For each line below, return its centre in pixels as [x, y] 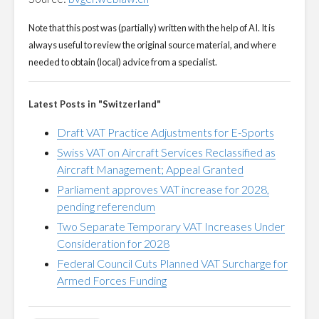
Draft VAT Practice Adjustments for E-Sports [166, 132]
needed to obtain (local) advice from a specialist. [123, 62]
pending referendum [106, 206]
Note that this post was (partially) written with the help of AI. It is [152, 28]
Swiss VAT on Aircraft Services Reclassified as [166, 152]
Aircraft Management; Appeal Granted [150, 169]
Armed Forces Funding [112, 280]
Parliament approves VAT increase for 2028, [163, 189]
